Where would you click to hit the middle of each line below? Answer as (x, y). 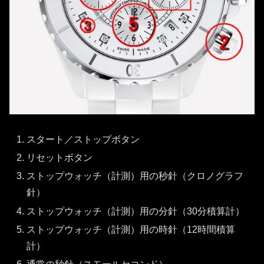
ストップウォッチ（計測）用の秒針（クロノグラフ (135, 176)
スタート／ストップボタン (83, 139)
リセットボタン (60, 158)
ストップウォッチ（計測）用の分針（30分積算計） (136, 211)
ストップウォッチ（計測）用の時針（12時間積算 (131, 229)
